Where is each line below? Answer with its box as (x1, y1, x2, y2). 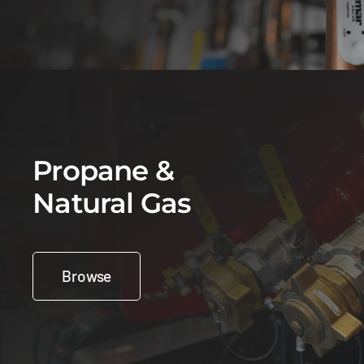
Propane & (32, 154, 174, 188)
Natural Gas (32, 186, 191, 221)
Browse (62, 266, 112, 286)
